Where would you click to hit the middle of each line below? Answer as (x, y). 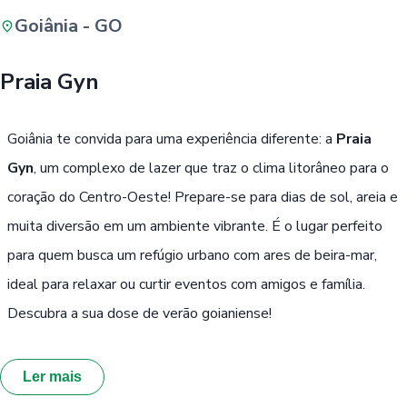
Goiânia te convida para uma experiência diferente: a (172, 139)
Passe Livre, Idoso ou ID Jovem (233, 108)
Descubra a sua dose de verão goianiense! (139, 313)
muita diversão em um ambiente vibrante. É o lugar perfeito (195, 226)
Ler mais (52, 377)
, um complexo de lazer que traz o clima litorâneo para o (211, 168)
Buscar (240, 53)
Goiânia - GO (69, 25)
